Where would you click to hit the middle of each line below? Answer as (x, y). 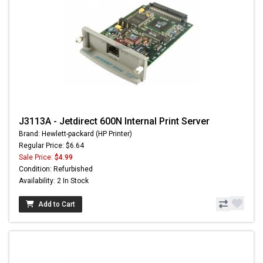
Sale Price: (37, 158)
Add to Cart (57, 205)
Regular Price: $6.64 (51, 146)
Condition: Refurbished (56, 169)
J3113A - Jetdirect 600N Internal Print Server (114, 122)
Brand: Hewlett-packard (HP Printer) (75, 134)
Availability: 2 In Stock (54, 181)
